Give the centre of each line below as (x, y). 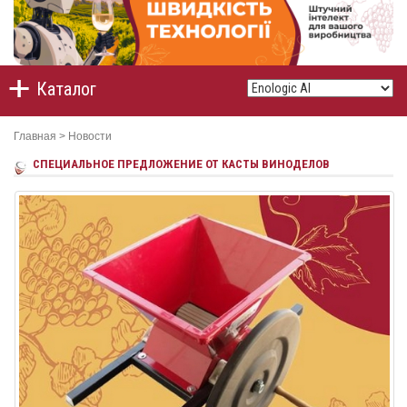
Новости (90, 137)
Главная (35, 137)
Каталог (66, 89)
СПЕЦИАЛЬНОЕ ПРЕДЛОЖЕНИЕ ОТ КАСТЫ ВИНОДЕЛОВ (181, 164)
